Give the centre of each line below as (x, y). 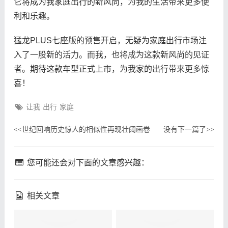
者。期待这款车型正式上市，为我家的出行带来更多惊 (111, 69)
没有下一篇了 (185, 129)
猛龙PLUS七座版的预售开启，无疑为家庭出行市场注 (110, 40)
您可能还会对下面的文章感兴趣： (87, 162)
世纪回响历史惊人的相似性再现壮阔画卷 (86, 129)
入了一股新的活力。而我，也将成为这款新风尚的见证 (111, 54)
